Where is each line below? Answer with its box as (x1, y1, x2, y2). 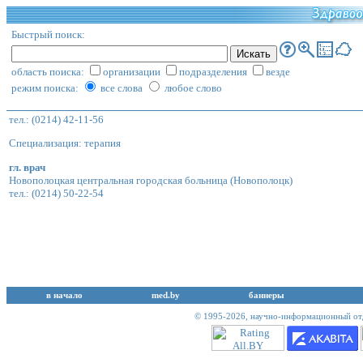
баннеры (248, 291, 284, 300)
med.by (152, 291, 180, 300)
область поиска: (11, 66, 87, 78)
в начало (45, 291, 83, 300)
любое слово (162, 82, 222, 94)
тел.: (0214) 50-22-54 (9, 186, 104, 199)
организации (103, 66, 163, 78)
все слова (98, 82, 145, 94)
